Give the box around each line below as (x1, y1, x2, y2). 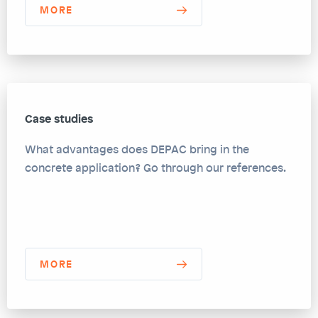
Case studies (25, 109, 93, 126)
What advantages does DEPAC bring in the (25, 141, 249, 157)
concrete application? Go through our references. (25, 159, 286, 175)
